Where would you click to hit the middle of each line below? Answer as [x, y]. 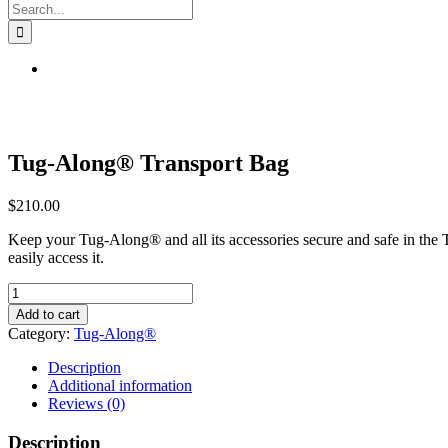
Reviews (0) [86, 403]
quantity [32, 362]
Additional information [120, 385]
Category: [41, 333]
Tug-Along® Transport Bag [148, 162]
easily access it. [56, 257]
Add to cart [48, 314]
